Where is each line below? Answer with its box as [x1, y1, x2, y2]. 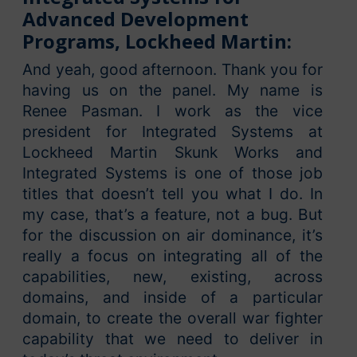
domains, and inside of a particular [22, 288, 323, 308]
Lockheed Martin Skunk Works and [22, 143, 323, 163]
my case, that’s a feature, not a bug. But [22, 205, 323, 225]
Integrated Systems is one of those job [22, 163, 323, 183]
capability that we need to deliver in [22, 329, 323, 349]
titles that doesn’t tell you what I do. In [22, 184, 323, 204]
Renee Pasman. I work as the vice [22, 101, 323, 121]
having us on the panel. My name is [22, 80, 323, 100]
